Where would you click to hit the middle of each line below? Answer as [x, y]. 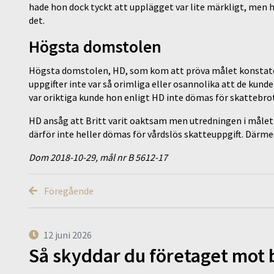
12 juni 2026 [68, 235]
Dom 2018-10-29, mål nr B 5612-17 [98, 157]
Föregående [68, 191]
